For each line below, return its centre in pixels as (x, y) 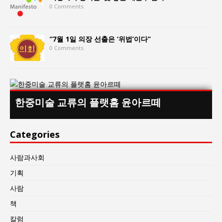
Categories (35, 134)
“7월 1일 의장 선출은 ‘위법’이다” (100, 39)
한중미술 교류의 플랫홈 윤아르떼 (88, 102)
